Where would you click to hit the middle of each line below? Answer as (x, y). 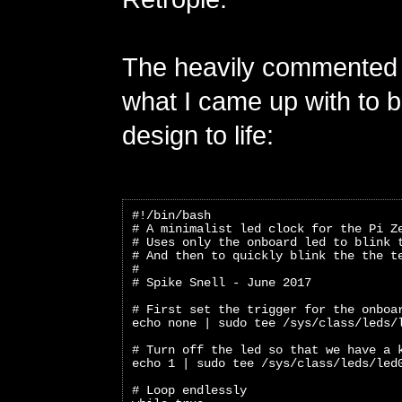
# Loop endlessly (189, 391)
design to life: (198, 135)
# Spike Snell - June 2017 (222, 283)
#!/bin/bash (171, 216)
